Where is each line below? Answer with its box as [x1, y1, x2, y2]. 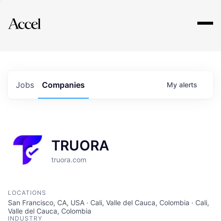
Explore [24, 11, 53, 23]
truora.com [51, 155, 86, 164]
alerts [179, 80, 197, 89]
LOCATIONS [8, 189, 46, 196]
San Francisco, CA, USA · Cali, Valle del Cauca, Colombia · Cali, [8, 198, 209, 207]
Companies [42, 80, 85, 90]
